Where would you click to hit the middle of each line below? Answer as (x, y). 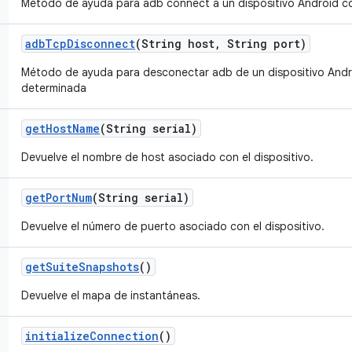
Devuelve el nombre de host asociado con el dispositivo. (167, 157)
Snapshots (109, 267)
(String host (175, 44)
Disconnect (101, 44)
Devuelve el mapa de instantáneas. (111, 295)
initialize (57, 336)
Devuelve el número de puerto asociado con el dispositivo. (173, 226)
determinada (54, 88)
